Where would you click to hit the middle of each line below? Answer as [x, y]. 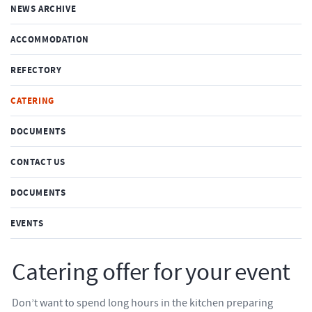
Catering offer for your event [151, 273]
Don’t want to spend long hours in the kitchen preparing [142, 303]
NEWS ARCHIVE [44, 9]
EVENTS [27, 223]
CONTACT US [38, 162]
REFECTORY [36, 70]
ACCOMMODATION [50, 39]
